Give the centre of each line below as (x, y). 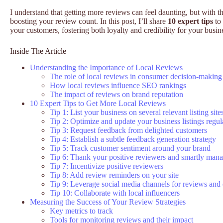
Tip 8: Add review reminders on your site (114, 175)
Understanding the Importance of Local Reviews (106, 67)
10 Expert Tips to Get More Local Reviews (98, 103)
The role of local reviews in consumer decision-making (136, 76)
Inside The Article (38, 51)
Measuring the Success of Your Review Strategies (108, 202)
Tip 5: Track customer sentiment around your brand (130, 148)
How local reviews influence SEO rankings (118, 85)
